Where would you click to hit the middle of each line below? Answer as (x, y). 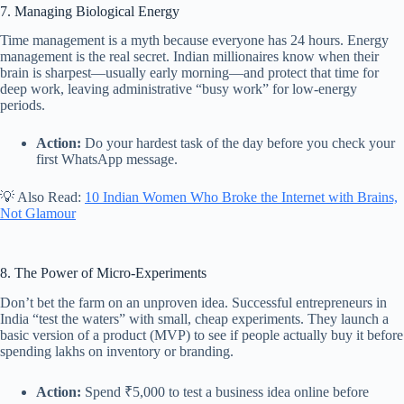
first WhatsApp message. (107, 160)
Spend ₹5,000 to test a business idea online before (225, 392)
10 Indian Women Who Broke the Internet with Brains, (241, 197)
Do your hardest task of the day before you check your (238, 143)
